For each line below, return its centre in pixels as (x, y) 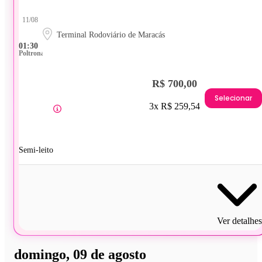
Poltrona (32, 53)
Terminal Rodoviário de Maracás (111, 35)
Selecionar (233, 98)
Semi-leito (36, 150)
